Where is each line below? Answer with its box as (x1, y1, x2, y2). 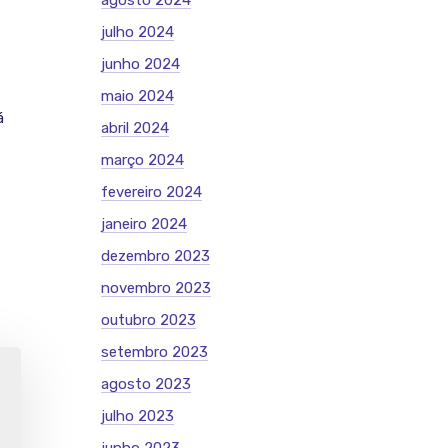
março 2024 (101, 151, 184, 169)
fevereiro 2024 (101, 183, 202, 201)
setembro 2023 (101, 343, 208, 361)
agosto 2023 (101, 375, 191, 393)
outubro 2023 (101, 311, 196, 329)
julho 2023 (101, 407, 174, 425)
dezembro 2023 (101, 247, 210, 265)
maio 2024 (101, 87, 174, 105)
